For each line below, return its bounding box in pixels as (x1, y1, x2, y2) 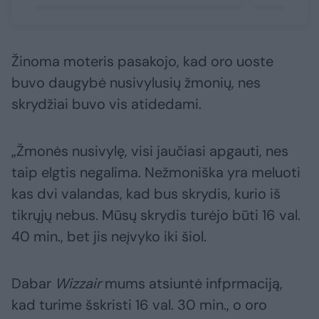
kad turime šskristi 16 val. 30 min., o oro (11, 296, 267, 315)
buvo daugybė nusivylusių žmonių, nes (11, 73, 261, 93)
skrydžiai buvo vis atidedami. (11, 95, 202, 114)
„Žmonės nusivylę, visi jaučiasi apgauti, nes (11, 142, 288, 161)
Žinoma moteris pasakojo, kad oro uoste (11, 52, 273, 71)
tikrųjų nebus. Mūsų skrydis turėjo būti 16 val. (11, 206, 300, 225)
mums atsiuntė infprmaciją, (101, 274, 283, 293)
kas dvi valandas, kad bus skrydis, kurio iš (11, 184, 281, 204)
